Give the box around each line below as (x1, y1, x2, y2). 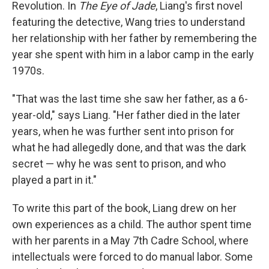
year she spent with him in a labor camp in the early (12, 47, 254, 61)
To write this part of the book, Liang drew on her (12, 201, 237, 214)
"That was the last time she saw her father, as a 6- (12, 92, 248, 105)
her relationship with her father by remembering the (12, 31, 257, 44)
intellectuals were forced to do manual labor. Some (12, 250, 253, 263)
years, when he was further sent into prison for (12, 124, 234, 138)
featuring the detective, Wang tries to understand (12, 15, 245, 28)
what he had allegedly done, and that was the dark (12, 141, 246, 154)
